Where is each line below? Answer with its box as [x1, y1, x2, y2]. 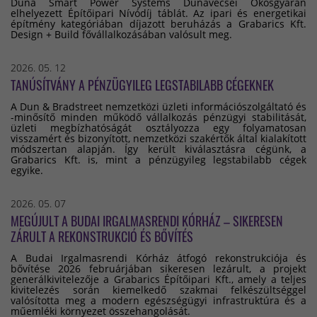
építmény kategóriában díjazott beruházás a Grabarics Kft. [11, 16, 306, 30]
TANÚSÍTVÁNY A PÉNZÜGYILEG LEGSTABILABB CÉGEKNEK [11, 75, 274, 94]
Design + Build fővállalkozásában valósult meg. [11, 27, 232, 41]
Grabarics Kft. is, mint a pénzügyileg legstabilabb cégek [11, 152, 306, 166]
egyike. [11, 163, 43, 177]
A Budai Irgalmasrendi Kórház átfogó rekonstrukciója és [11, 250, 306, 265]
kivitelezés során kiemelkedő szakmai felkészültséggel [11, 282, 306, 296]
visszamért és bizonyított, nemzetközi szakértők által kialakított [11, 131, 306, 145]
